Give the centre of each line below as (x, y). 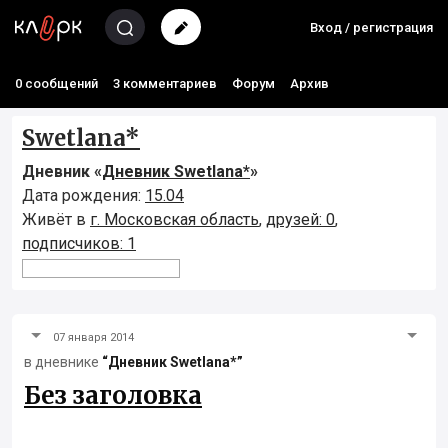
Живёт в (56, 219)
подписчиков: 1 (79, 243)
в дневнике (63, 362)
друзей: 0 (300, 219)
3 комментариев (165, 83)
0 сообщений (56, 83)
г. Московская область (174, 219)
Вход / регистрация (371, 27)
